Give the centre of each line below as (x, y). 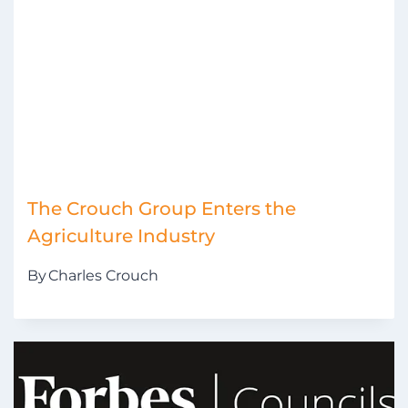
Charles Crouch (103, 276)
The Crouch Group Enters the (162, 209)
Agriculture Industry (121, 236)
